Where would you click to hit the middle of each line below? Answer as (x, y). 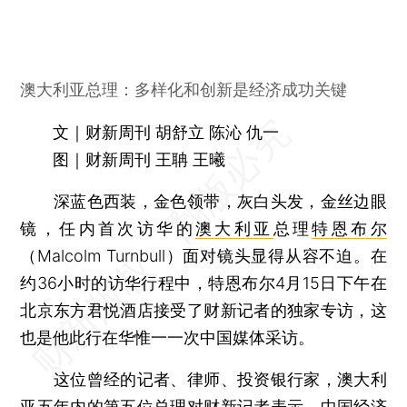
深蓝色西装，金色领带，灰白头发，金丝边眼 (203, 201)
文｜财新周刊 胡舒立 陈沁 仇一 (166, 132)
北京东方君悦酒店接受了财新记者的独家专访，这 (203, 310)
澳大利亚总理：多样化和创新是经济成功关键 (184, 89)
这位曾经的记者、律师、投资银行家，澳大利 (203, 379)
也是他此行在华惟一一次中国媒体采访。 (168, 337)
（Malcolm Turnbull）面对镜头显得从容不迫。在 (203, 255)
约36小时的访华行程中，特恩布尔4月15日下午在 (203, 283)
